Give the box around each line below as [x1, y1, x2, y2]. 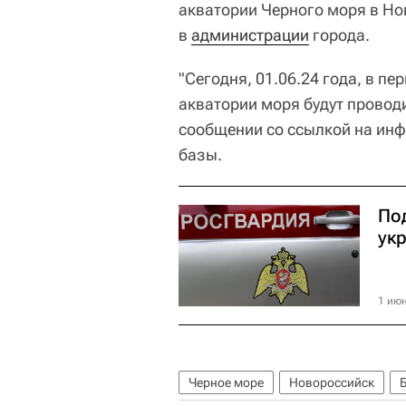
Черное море [188, 374, 264, 390]
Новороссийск [289, 374, 374, 390]
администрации [191, 24, 309, 44]
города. [309, 24, 370, 44]
